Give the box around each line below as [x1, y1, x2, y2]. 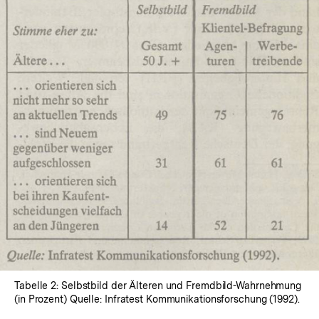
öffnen [159, 132, 194, 147]
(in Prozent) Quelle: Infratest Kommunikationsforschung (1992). [14, 293, 300, 305]
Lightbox [159, 120, 206, 134]
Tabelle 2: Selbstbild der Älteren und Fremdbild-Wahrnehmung [14, 280, 302, 292]
